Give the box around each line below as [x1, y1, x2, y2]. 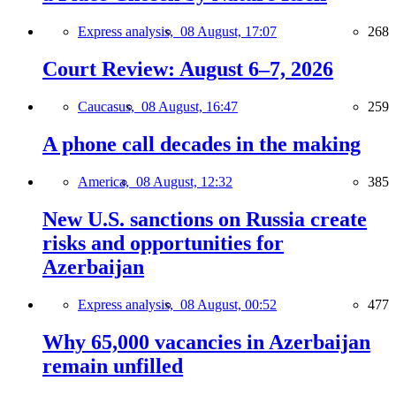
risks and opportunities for [42, 231, 284, 255]
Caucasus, [78, 98, 141, 114]
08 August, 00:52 [180, 296, 277, 312]
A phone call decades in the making [42, 132, 361, 156]
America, [78, 173, 136, 189]
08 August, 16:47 [141, 98, 238, 114]
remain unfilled [42, 354, 183, 377]
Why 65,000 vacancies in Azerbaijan [42, 330, 370, 354]
